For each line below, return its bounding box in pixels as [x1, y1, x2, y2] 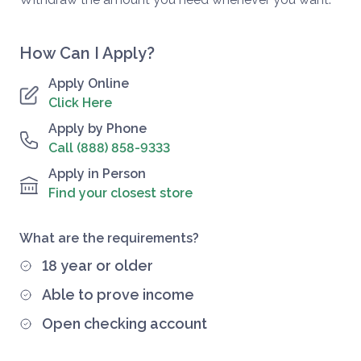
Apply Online [48, 76, 129, 91]
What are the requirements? [19, 230, 199, 246]
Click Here [48, 95, 112, 110]
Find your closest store [48, 185, 193, 201]
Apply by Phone [48, 121, 147, 136]
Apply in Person [48, 166, 146, 181]
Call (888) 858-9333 [48, 140, 170, 156]
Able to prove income [42, 286, 194, 303]
